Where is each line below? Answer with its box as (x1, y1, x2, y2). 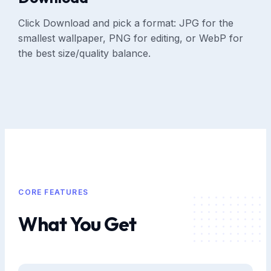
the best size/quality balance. (18, 47, 151, 59)
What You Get (18, 212, 137, 237)
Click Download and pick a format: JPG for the (18, 16, 234, 29)
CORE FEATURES (18, 187, 88, 197)
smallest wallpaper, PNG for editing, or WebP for (18, 31, 244, 44)
